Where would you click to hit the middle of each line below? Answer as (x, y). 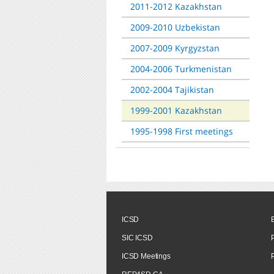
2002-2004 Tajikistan (172, 89)
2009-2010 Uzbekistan (175, 27)
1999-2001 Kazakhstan (176, 110)
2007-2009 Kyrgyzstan (175, 48)
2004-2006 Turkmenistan (181, 68)
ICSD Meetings (146, 256)
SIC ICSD (137, 238)
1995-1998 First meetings (182, 131)
